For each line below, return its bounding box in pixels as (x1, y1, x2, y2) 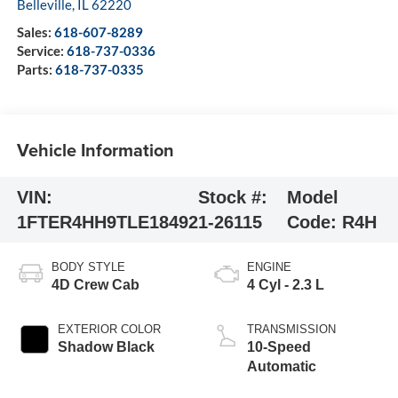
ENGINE (247, 259, 291, 274)
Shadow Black (57, 338, 155, 354)
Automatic (247, 358, 316, 374)
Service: (16, 42, 67, 59)
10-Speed (247, 338, 311, 354)
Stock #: (197, 187, 267, 208)
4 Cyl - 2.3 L (247, 276, 324, 292)
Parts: (16, 60, 55, 77)
